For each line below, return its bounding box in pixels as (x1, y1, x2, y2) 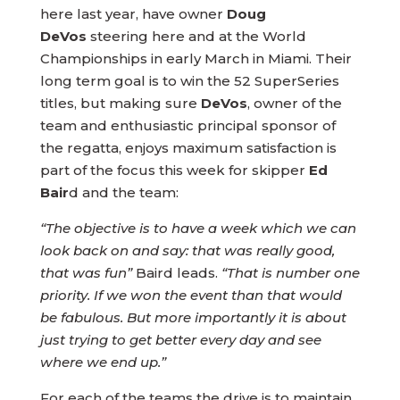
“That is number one (221, 264, 360, 281)
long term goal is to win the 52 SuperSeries (39, 72, 339, 89)
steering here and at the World (89, 28, 306, 45)
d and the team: (68, 184, 179, 201)
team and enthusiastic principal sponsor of (39, 117, 336, 134)
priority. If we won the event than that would (39, 287, 342, 304)
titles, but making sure (39, 95, 201, 112)
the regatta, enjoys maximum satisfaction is (39, 139, 337, 156)
